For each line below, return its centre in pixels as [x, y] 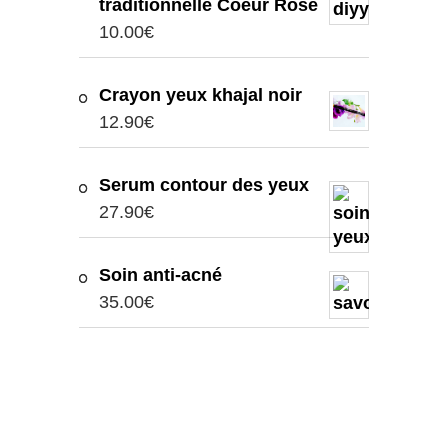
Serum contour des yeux [204, 185]
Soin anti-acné [160, 275]
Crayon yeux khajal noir [200, 95]
